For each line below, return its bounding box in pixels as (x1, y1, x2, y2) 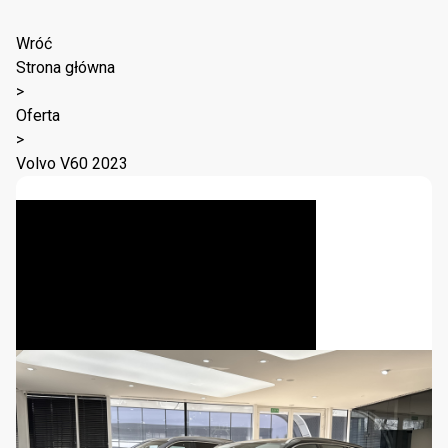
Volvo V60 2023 (16, 154, 128, 173)
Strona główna (16, 58, 115, 77)
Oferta (16, 106, 60, 125)
